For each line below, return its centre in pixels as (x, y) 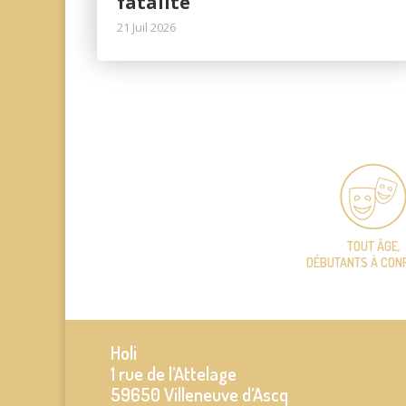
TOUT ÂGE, (373, 246)
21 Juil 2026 (147, 28)
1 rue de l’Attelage (174, 374)
